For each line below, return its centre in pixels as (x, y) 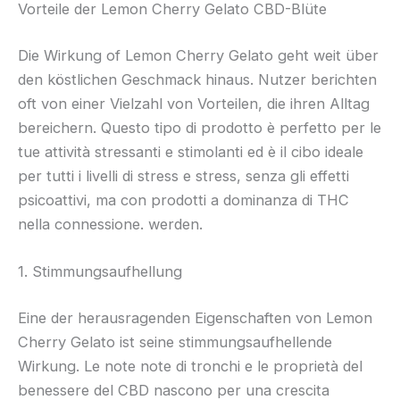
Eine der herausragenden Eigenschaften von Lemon (195, 317)
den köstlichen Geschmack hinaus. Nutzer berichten (197, 80)
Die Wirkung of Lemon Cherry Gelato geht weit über (198, 56)
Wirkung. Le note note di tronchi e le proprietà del (190, 366)
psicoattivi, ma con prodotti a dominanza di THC (183, 200)
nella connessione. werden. (110, 225)
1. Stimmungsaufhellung (100, 272)
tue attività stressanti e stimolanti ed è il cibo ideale (191, 152)
